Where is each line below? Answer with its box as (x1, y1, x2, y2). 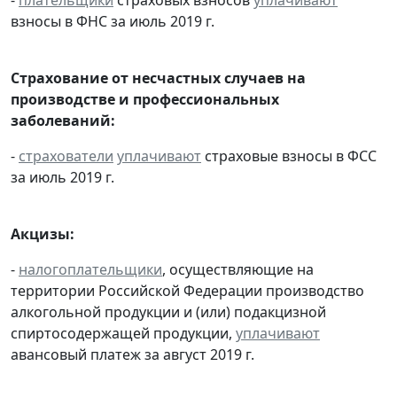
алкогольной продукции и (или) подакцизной (11, 302, 326, 323)
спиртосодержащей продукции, (11, 323, 236, 344)
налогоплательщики (19, 260, 162, 280)
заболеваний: (11, 111, 115, 131)
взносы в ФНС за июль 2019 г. (11, 12, 214, 32)
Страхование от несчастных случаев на (11, 68, 306, 89)
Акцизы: (11, 224, 74, 245)
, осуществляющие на (162, 260, 314, 280)
